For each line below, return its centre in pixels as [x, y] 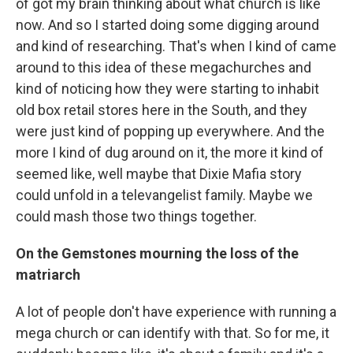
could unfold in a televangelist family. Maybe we [164, 195]
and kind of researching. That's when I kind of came [176, 46]
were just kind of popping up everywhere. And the [170, 131]
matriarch [48, 275]
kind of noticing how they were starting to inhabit [167, 89]
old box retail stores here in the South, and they [162, 110]
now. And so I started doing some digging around [167, 25]
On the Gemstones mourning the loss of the [157, 253]
